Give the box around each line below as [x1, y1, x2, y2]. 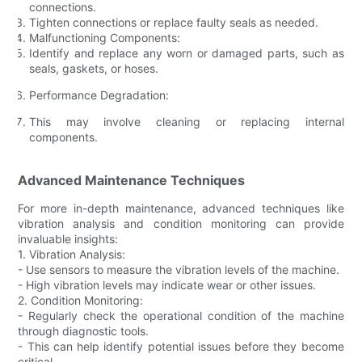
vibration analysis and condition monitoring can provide [18, 216, 344, 230]
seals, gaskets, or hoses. [29, 61, 159, 75]
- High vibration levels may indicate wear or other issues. [18, 277, 317, 292]
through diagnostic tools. [18, 323, 149, 338]
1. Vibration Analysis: [18, 246, 126, 261]
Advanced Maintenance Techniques [18, 171, 246, 188]
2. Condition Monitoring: [18, 293, 144, 307]
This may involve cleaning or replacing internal [29, 114, 344, 128]
